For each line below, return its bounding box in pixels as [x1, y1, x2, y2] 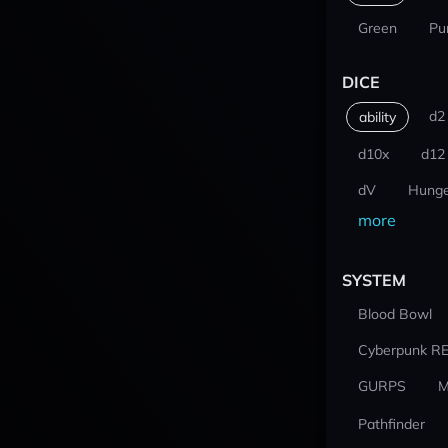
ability [358, 108, 396, 126]
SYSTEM [341, 270, 406, 290]
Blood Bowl [357, 305, 432, 323]
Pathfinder [357, 415, 425, 433]
